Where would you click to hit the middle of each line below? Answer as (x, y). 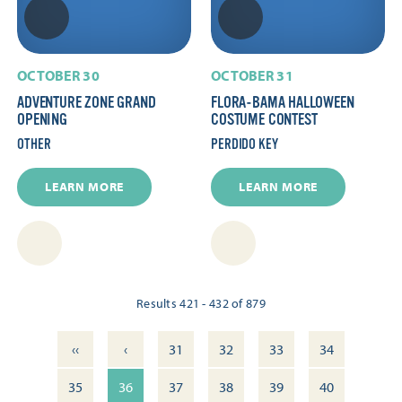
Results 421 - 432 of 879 (201, 304)
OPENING (42, 120)
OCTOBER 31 (252, 76)
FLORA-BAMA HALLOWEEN (283, 103)
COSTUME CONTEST (264, 120)
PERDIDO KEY (245, 145)
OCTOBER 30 (58, 76)
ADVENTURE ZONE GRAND (87, 103)
